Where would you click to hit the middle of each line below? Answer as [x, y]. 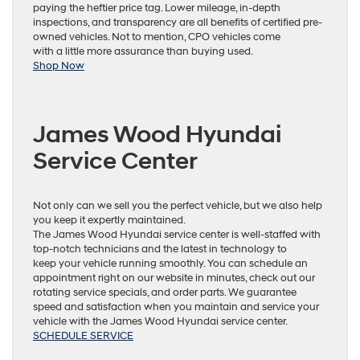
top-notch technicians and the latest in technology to [160, 249]
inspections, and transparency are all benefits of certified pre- [178, 22]
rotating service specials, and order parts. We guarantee [165, 292]
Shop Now [59, 65]
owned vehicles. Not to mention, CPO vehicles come [157, 37]
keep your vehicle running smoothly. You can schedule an [170, 263]
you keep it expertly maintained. [109, 220]
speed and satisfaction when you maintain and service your [176, 307]
